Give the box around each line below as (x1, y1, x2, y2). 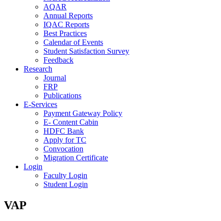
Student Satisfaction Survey (43, 47, 129, 55)
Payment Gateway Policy (43, 109, 122, 117)
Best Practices (43, 29, 87, 37)
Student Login (43, 180, 88, 188)
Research (24, 65, 52, 73)
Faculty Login (43, 171, 87, 180)
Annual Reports (43, 11, 93, 20)
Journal (43, 74, 66, 82)
